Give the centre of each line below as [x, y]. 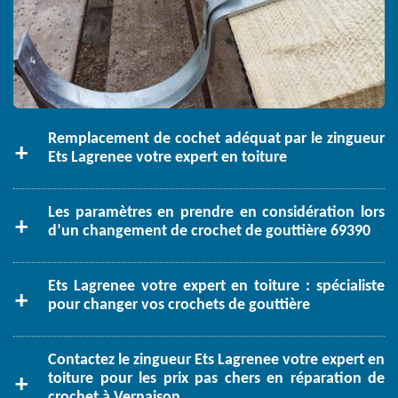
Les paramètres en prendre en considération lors [216, 213]
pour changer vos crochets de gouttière [179, 306]
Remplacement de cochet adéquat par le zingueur [216, 139]
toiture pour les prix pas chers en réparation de [216, 379]
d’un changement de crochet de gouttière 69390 [209, 232]
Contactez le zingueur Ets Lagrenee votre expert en [216, 361]
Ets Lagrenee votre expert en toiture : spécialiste [216, 287]
